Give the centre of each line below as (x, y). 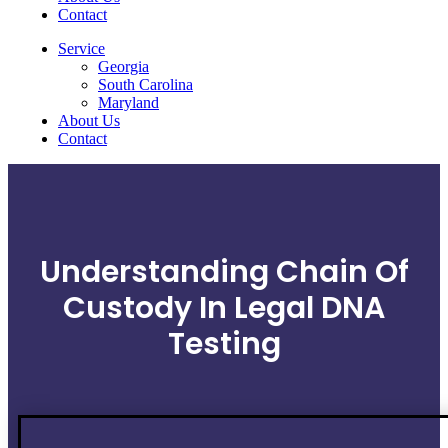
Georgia (123, 66)
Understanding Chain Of (224, 271)
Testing (224, 343)
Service (81, 48)
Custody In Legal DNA (224, 307)
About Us (89, 120)
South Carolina (145, 84)
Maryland (128, 102)
